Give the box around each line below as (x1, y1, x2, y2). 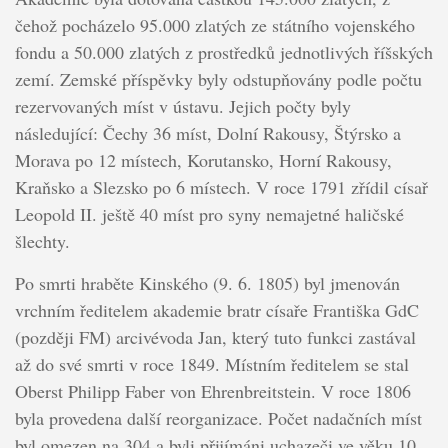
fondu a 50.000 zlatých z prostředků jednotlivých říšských (14, 39, 433, 64)
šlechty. (14, 228, 70, 253)
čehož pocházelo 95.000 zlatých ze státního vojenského (14, 12, 415, 37)
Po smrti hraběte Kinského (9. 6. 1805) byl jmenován (14, 270, 400, 295)
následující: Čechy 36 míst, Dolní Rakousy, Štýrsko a (14, 120, 401, 145)
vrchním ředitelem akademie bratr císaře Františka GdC (14, 297, 419, 322)
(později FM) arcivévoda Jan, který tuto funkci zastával (14, 324, 416, 349)
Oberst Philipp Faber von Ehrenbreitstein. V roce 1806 (14, 378, 411, 403)
